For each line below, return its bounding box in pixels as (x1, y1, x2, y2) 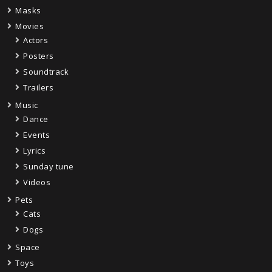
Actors (23, 35, 48, 46)
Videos (23, 177, 50, 188)
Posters (23, 50, 54, 61)
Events (23, 129, 50, 140)
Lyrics (23, 145, 46, 156)
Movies (15, 21, 44, 32)
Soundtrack (23, 66, 69, 77)
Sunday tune (23, 161, 74, 172)
